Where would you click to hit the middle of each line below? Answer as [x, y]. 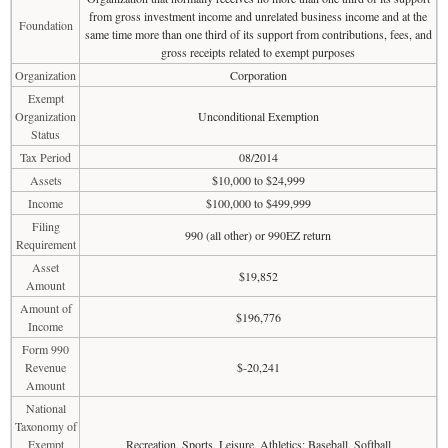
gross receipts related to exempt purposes [258, 52]
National [45, 408]
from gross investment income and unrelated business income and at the [258, 16]
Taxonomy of [45, 426]
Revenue [45, 367]
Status [45, 134]
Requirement [45, 244]
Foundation [45, 25]
